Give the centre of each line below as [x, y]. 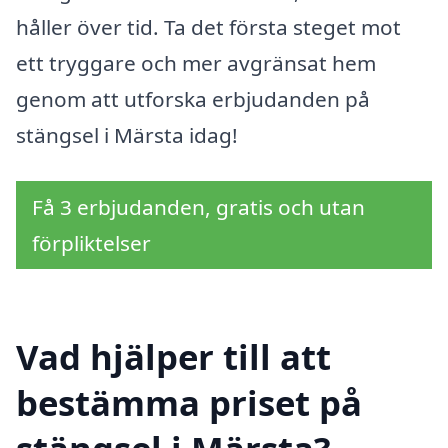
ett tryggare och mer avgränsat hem [196, 63]
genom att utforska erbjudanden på [193, 99]
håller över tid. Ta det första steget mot [208, 27]
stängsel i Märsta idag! [127, 135]
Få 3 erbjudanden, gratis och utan [198, 206]
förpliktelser [91, 242]
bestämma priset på [189, 402]
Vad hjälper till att [173, 356]
